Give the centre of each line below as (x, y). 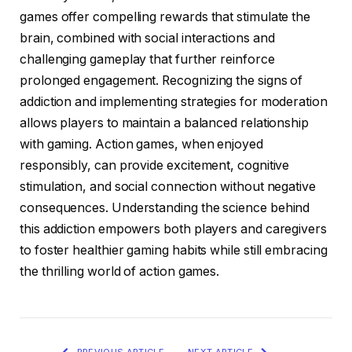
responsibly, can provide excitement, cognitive (155, 165)
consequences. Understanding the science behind (165, 207)
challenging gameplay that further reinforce (147, 59)
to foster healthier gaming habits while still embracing (174, 250)
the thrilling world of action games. (120, 271)
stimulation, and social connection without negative (168, 186)
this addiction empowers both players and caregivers (173, 229)
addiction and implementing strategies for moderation (174, 101)
